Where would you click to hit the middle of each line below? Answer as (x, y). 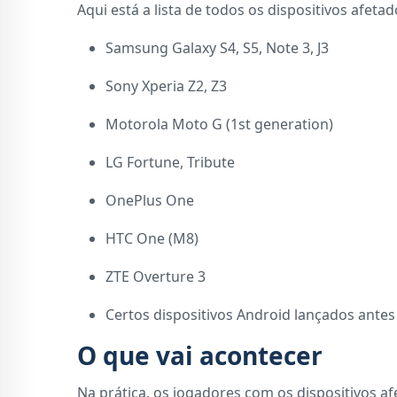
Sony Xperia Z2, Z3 (166, 86)
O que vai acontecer (200, 356)
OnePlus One (150, 201)
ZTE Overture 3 (156, 277)
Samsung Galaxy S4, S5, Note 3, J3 (217, 48)
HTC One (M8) (152, 239)
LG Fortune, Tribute (170, 163)
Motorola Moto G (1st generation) (219, 125)
